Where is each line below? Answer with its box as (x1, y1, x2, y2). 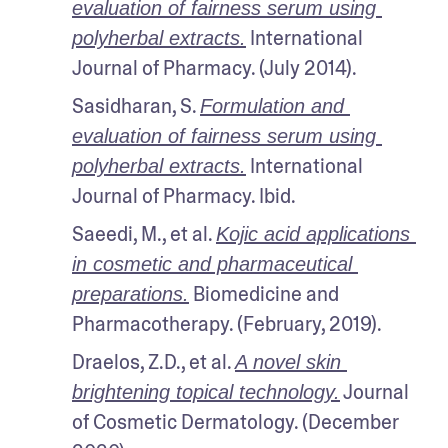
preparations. (72, 282, 189, 305)
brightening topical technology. (72, 380, 340, 403)
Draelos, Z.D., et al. (72, 348, 235, 375)
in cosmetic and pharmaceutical (72, 252, 352, 275)
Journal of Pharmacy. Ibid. (72, 182, 296, 209)
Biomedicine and (189, 280, 339, 307)
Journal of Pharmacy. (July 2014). (72, 54, 360, 81)
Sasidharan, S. (72, 92, 200, 119)
